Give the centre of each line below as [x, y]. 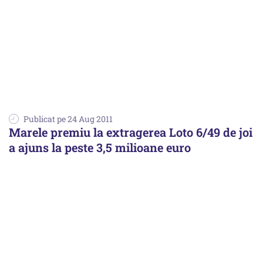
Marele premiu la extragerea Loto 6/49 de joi [131, 132]
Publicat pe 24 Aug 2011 [68, 119]
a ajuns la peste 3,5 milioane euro [100, 147]
